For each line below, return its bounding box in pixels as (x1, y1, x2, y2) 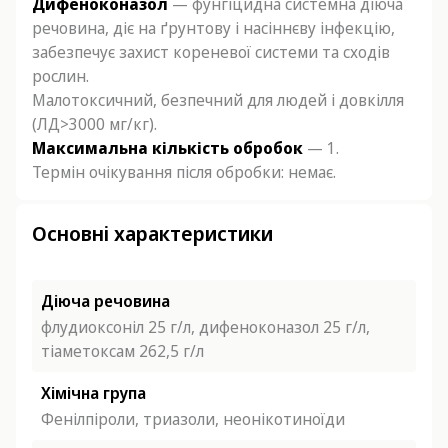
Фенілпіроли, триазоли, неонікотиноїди (41, 408, 345, 430)
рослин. (32, 65, 89, 87)
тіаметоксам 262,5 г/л (41, 340, 204, 362)
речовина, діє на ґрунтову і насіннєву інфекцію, (32, 17, 395, 39)
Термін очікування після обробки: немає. (32, 161, 336, 183)
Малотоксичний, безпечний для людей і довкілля (32, 89, 404, 111)
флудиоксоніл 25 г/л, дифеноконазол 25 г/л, (41, 316, 370, 338)
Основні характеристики (32, 220, 273, 247)
